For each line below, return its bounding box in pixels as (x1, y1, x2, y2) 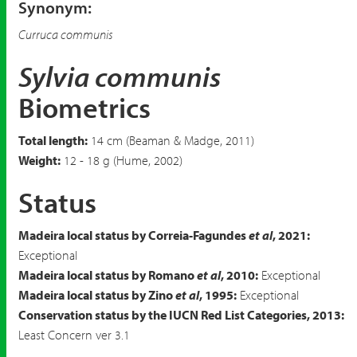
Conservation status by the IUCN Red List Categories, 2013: (18, 307, 344, 323)
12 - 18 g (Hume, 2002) (61, 152, 182, 168)
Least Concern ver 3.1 (18, 327, 130, 343)
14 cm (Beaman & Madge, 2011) (88, 132, 254, 148)
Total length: (18, 132, 88, 148)
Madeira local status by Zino (18, 287, 175, 303)
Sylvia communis (18, 57, 221, 94)
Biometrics (18, 88, 151, 125)
